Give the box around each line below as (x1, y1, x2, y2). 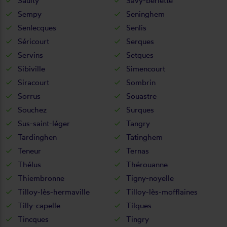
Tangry (126, 118, 150, 128)
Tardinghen (18, 132, 57, 142)
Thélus (18, 159, 41, 169)
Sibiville (18, 63, 45, 73)
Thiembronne (18, 173, 64, 183)
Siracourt (18, 77, 49, 87)
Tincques (18, 214, 49, 224)
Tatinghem (126, 132, 163, 142)
